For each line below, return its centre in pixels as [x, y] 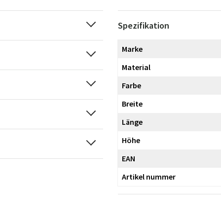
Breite [132, 104]
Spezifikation [144, 25]
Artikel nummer [149, 177]
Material [136, 67]
